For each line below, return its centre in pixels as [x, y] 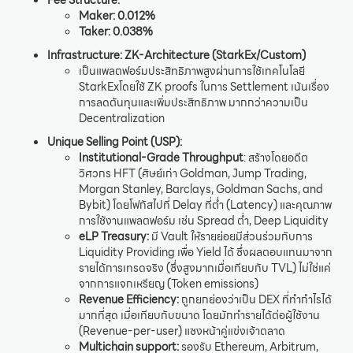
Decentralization [122, 118]
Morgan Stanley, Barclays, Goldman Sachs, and [201, 189]
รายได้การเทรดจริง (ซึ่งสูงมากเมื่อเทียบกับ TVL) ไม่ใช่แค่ [205, 268]
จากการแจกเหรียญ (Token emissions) [169, 283]
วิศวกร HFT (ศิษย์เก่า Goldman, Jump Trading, [193, 173]
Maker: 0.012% [117, 15]
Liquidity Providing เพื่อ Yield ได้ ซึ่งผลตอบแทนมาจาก [206, 252]
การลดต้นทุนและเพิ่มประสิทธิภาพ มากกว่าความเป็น [193, 102]
